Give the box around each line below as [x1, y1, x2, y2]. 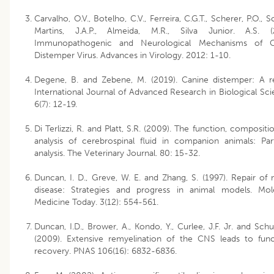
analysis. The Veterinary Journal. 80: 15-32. [34, 147, 200, 158]
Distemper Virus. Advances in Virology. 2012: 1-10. [34, 50, 231, 61]
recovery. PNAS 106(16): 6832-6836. [34, 245, 177, 256]
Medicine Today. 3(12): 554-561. [34, 196, 158, 207]
